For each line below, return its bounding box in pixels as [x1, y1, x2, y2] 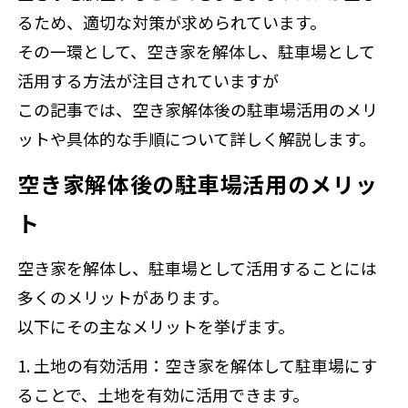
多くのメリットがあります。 [17, 284, 229, 309]
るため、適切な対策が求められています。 [17, 9, 327, 34]
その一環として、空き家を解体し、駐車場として [17, 38, 376, 63]
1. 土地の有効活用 [17, 353, 149, 378]
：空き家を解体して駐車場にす [148, 353, 378, 378]
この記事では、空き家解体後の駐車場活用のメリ [17, 97, 379, 121]
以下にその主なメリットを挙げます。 [17, 313, 295, 338]
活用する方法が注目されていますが [17, 67, 280, 92]
